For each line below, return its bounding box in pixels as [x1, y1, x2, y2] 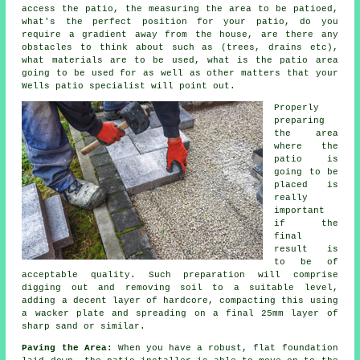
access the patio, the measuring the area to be [22, 4, 293, 14]
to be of [274, 257, 338, 268]
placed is [274, 180, 338, 190]
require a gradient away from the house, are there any [22, 30, 338, 40]
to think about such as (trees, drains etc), [72, 43, 338, 53]
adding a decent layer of [22, 296, 164, 306]
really [274, 193, 309, 203]
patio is [274, 154, 338, 165]
